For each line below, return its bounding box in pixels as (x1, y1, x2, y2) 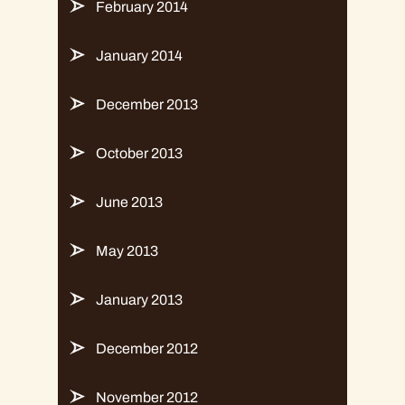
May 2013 (96, 242, 158, 259)
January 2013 (96, 291, 183, 307)
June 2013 (96, 193, 163, 210)
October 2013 (96, 145, 183, 161)
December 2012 (96, 340, 198, 356)
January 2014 (96, 47, 183, 63)
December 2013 (96, 96, 198, 112)
